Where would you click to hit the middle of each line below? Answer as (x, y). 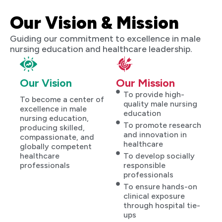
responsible (144, 165)
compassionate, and (57, 137)
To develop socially (159, 156)
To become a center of (62, 99)
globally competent (56, 146)
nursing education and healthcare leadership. (101, 49)
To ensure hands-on (160, 186)
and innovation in (155, 134)
